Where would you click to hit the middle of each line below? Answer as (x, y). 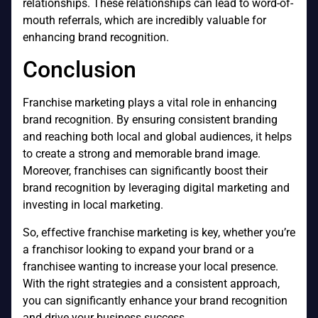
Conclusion (79, 70)
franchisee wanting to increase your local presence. (150, 266)
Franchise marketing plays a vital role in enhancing (150, 103)
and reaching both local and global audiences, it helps (157, 137)
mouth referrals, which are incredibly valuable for (144, 20)
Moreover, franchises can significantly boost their (145, 171)
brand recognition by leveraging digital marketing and (156, 188)
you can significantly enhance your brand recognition (155, 300)
